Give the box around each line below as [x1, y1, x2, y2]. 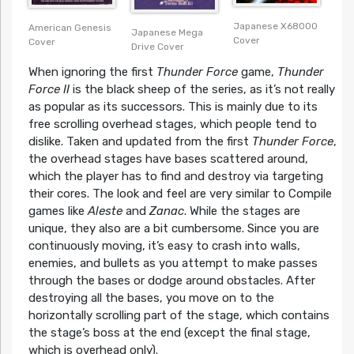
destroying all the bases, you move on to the [28, 290, 274, 305]
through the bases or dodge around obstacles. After [28, 273, 315, 288]
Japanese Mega [130, 26, 203, 38]
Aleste [87, 203, 126, 218]
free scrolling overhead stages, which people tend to [28, 116, 317, 131]
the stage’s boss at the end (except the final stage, [28, 325, 311, 340]
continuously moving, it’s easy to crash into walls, [28, 238, 300, 253]
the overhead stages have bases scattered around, [28, 151, 308, 166]
